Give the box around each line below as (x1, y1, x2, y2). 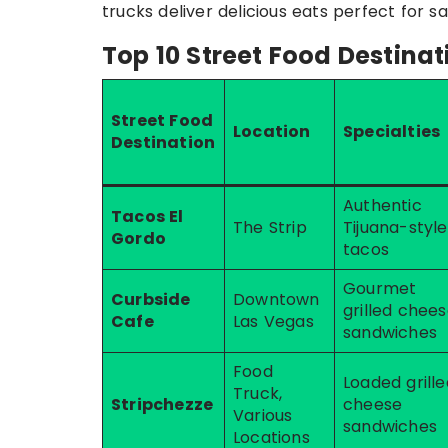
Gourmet (343, 277, 417, 300)
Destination (111, 131, 216, 154)
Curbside (111, 288, 191, 311)
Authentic (343, 194, 422, 217)
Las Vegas (233, 310, 314, 333)
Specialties (343, 120, 441, 143)
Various (233, 404, 293, 427)
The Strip (233, 216, 307, 239)
